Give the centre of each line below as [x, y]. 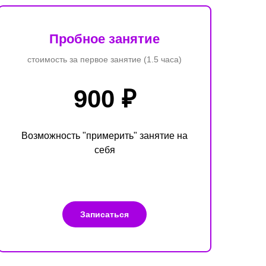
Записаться [104, 214]
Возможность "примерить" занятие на [104, 135]
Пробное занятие [104, 39]
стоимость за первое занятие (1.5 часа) [104, 59]
